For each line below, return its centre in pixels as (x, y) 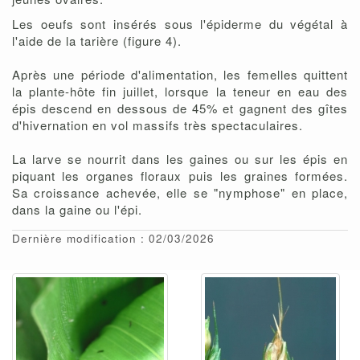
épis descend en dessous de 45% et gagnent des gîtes (180, 108)
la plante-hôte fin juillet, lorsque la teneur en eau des (180, 92)
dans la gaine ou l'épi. (77, 210)
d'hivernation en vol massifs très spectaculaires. (157, 125)
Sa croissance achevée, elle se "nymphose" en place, (180, 193)
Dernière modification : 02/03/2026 (113, 239)
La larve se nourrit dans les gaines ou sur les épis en (180, 159)
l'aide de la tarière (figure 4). (97, 41)
